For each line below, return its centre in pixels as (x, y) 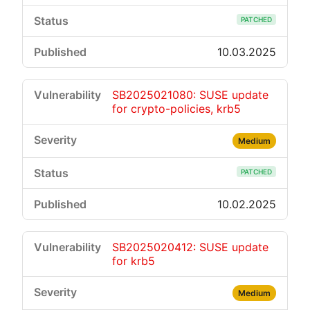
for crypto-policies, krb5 (176, 109)
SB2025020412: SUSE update (190, 247)
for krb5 (134, 261)
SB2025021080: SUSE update (190, 95)
